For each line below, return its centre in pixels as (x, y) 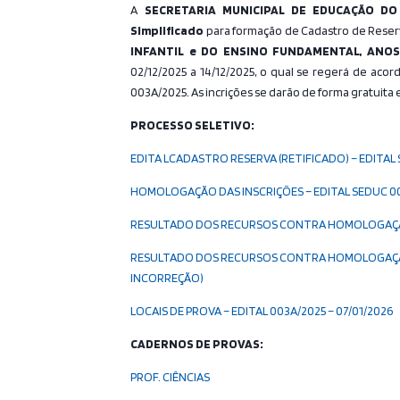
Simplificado (167, 30)
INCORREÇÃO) (167, 278)
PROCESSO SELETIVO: (193, 125)
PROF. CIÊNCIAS (171, 377)
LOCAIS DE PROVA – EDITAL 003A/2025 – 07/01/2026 (262, 311)
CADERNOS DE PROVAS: (197, 344)
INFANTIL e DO (177, 51)
